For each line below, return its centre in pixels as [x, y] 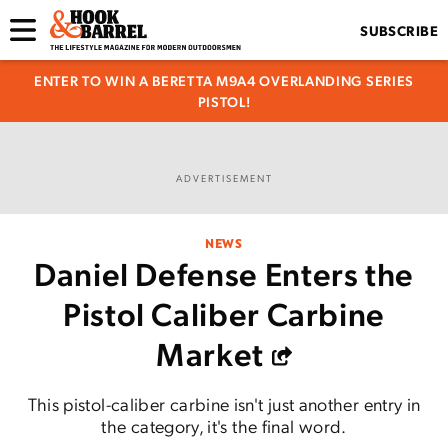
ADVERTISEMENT [224, 177]
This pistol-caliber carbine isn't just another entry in [224, 403]
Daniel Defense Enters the [223, 273]
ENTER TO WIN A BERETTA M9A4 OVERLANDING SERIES [224, 80]
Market [210, 353]
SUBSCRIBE [399, 30]
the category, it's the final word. [224, 425]
